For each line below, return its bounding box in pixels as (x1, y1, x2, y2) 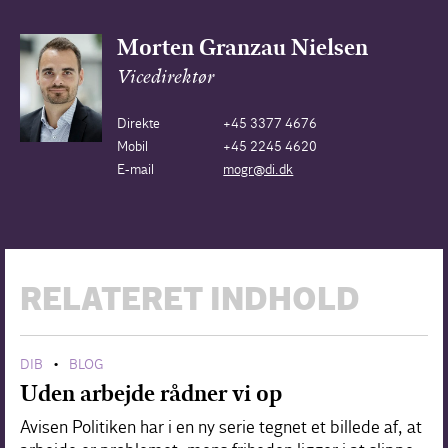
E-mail (116, 160, 154, 178)
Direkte (116, 114, 160, 132)
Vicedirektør (116, 68, 214, 88)
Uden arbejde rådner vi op (20, 379, 282, 407)
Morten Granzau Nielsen (116, 33, 368, 61)
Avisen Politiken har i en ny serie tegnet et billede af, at (20, 416, 422, 438)
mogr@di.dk (223, 160, 294, 178)
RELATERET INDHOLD (20, 280, 360, 322)
